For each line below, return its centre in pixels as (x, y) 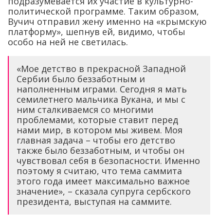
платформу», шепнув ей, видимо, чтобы (97, 32)
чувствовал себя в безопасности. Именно (108, 161)
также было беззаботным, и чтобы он (100, 151)
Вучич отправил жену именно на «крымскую (107, 22)
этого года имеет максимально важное (103, 181)
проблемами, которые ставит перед (97, 120)
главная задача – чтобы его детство (96, 140)
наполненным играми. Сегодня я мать (102, 89)
